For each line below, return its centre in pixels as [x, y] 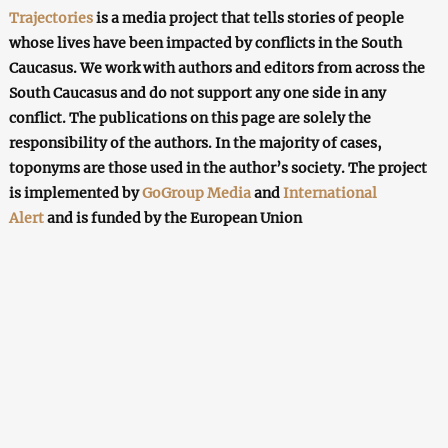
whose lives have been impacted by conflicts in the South [205, 42]
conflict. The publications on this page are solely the [189, 117]
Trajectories [50, 17]
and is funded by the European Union [172, 217]
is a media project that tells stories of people [248, 17]
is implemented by [75, 192]
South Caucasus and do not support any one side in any [197, 92]
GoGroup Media [196, 192]
